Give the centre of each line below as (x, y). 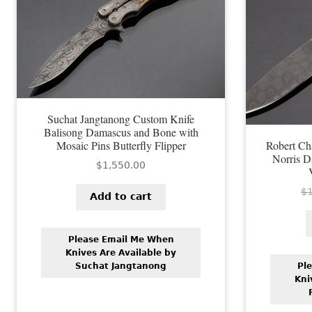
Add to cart (121, 197)
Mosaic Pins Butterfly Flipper (121, 145)
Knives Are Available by (121, 252)
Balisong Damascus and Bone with (121, 132)
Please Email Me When (121, 239)
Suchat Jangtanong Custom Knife (121, 118)
